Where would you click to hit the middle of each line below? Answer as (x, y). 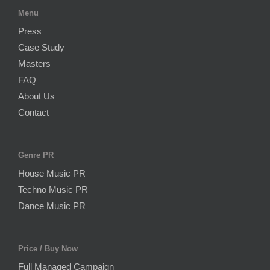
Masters (34, 63)
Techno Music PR (53, 189)
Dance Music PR (52, 206)
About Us (36, 96)
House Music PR (52, 173)
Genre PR (36, 155)
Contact (33, 112)
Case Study (41, 47)
